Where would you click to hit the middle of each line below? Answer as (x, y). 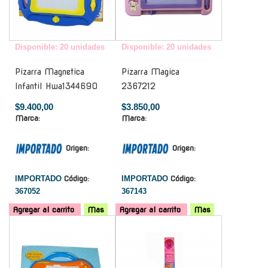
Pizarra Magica (150, 71)
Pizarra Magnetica (50, 71)
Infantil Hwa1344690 (56, 86)
